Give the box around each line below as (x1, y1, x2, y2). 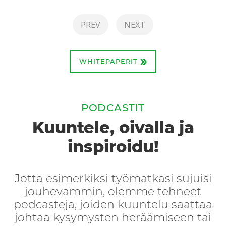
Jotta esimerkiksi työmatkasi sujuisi (14, 173, 212, 185)
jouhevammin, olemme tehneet (25, 186, 201, 198)
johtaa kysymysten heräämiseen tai (15, 212, 211, 224)
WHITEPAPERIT (79, 59, 140, 66)
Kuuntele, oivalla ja (32, 120, 194, 137)
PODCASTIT (81, 103, 145, 114)
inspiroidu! (67, 139, 159, 156)
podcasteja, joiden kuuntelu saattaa (14, 199, 212, 211)
